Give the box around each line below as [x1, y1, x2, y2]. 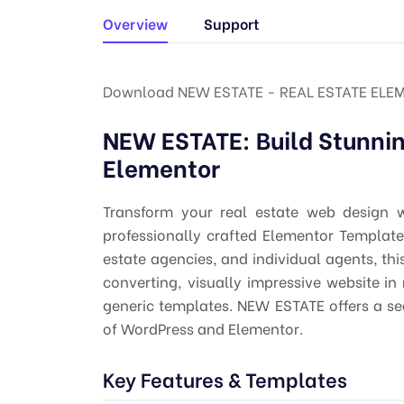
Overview [103, 12, 168, 33]
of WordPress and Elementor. [103, 317, 303, 338]
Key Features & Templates [103, 363, 347, 393]
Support [204, 12, 260, 33]
